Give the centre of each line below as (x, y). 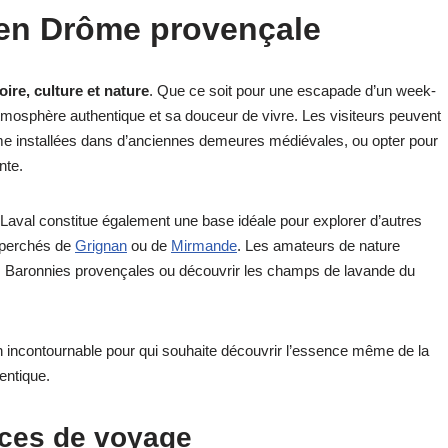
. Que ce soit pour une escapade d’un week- (292, 90)
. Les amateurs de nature (318, 245)
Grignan (101, 245)
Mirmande (204, 245)
